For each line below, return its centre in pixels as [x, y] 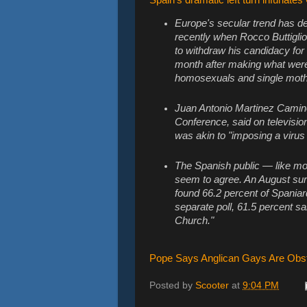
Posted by [172, 286]
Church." [195, 220]
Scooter [212, 286]
